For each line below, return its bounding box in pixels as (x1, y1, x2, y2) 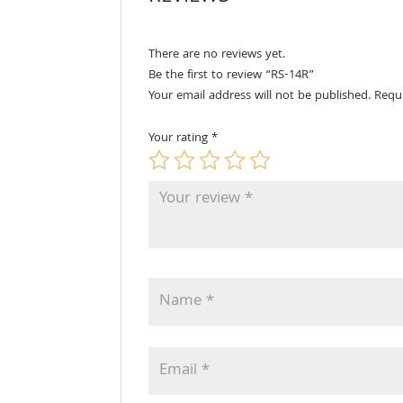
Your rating (148, 129, 212, 148)
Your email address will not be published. (148, 86, 372, 106)
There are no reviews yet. (148, 45, 286, 65)
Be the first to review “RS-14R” (148, 66, 316, 85)
